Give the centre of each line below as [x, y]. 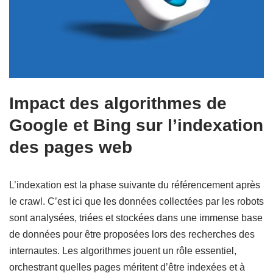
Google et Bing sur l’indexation [136, 126]
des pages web [71, 147]
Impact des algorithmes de [118, 104]
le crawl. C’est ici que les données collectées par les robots [136, 202]
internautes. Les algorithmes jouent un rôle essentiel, [123, 251]
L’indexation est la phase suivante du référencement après [135, 185]
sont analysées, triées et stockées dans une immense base [136, 218]
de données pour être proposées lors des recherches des [132, 235]
